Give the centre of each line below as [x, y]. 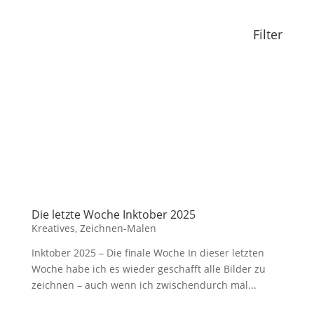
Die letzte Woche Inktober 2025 [113, 214]
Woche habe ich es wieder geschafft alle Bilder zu [148, 269]
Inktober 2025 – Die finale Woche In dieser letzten [148, 253]
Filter [268, 34]
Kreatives [53, 228]
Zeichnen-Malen [118, 228]
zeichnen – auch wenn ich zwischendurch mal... [144, 285]
